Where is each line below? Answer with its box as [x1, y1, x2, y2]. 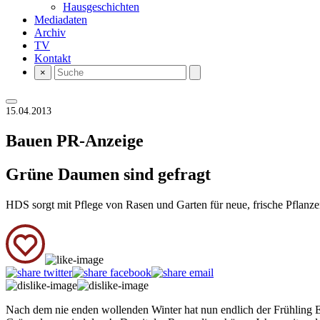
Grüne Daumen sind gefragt [6, 164, 211, 184]
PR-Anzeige [56, 131, 144, 150]
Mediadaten [34, 14, 87, 26]
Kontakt [34, 52, 71, 64]
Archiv [34, 26, 66, 39]
